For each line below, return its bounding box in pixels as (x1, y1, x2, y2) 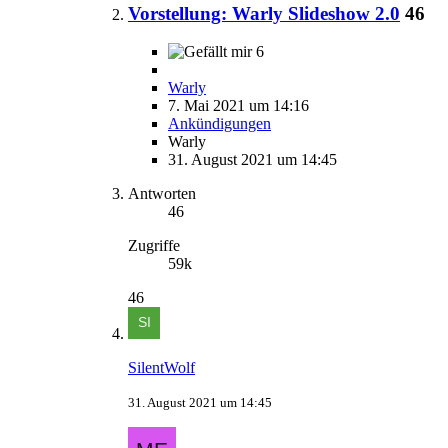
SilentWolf (128, 359, 195, 377)
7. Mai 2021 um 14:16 (168, 97, 309, 115)
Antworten (128, 185, 196, 203)
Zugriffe (128, 237, 180, 255)
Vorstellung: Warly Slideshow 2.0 (128, 2, 400, 24)
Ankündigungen (168, 115, 271, 133)
